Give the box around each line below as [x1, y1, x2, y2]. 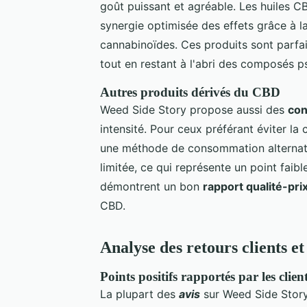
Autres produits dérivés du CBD [100, 84, 280, 99]
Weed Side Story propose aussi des [100, 102, 288, 116]
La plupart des [100, 286, 179, 301]
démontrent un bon [100, 179, 203, 193]
